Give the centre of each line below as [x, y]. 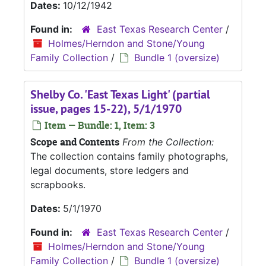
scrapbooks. [58, 185]
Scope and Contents [75, 142]
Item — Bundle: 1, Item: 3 [99, 126]
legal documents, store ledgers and [110, 171]
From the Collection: [168, 142]
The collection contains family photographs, [129, 156]
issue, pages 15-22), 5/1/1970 [106, 109]
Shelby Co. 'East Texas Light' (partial [120, 95]
